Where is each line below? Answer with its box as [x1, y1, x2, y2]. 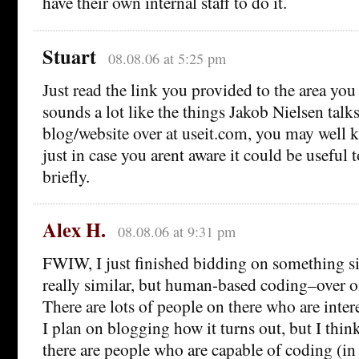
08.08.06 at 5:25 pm [107, 48, 226, 68]
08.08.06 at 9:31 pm [117, 222, 236, 242]
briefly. [42, 163, 90, 188]
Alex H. [42, 216, 106, 244]
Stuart [42, 42, 96, 71]
